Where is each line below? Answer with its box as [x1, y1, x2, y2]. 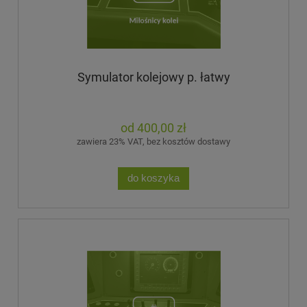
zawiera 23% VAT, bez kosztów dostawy [77, 136, 230, 147]
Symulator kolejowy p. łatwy [77, 70, 230, 85]
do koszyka [127, 172, 180, 184]
